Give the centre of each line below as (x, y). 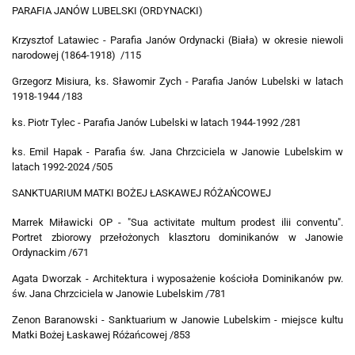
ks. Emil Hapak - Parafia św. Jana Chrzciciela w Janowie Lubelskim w (177, 152)
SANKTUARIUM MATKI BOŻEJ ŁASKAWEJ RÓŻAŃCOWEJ (141, 193)
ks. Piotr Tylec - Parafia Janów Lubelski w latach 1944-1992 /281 (157, 123)
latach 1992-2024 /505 (62, 167)
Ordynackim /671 (50, 253)
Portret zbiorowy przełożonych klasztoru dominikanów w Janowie (177, 238)
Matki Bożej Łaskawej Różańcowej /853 (101, 335)
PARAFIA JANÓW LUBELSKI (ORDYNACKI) (107, 11)
